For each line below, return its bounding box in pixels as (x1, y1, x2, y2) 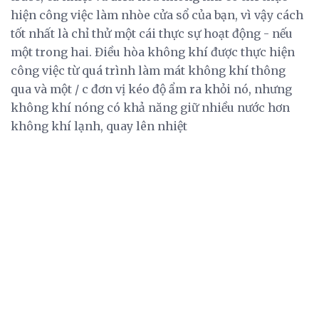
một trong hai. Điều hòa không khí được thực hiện (11, 44, 295, 59)
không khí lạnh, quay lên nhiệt (11, 118, 187, 133)
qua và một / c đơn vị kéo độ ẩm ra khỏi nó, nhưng (11, 81, 292, 96)
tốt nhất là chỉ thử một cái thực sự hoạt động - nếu (11, 26, 293, 41)
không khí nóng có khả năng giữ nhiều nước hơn (11, 100, 290, 115)
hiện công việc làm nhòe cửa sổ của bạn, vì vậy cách (11, 7, 303, 22)
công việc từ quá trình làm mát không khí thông (11, 63, 286, 78)
